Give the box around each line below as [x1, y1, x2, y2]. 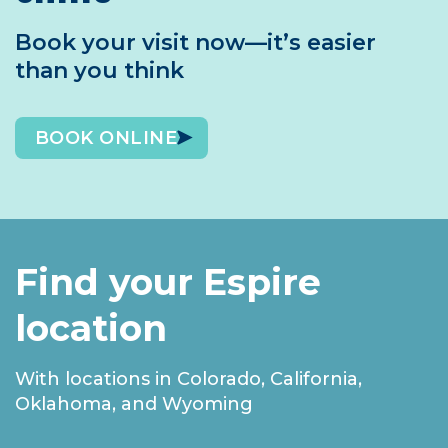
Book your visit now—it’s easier [15, 28, 376, 56]
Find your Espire [15, 260, 321, 305]
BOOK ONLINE [35, 127, 178, 150]
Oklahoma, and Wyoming [15, 393, 253, 416]
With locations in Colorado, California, [15, 368, 362, 391]
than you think [15, 56, 184, 84]
